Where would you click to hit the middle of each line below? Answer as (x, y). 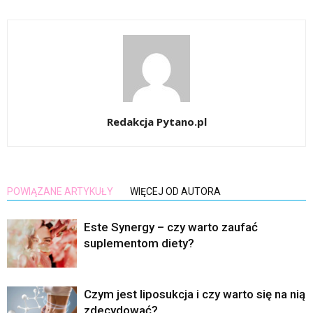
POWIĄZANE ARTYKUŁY (60, 192)
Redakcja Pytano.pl (156, 122)
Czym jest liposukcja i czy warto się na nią (195, 294)
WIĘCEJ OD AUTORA (175, 192)
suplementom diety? (139, 243)
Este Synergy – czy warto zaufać (171, 227)
